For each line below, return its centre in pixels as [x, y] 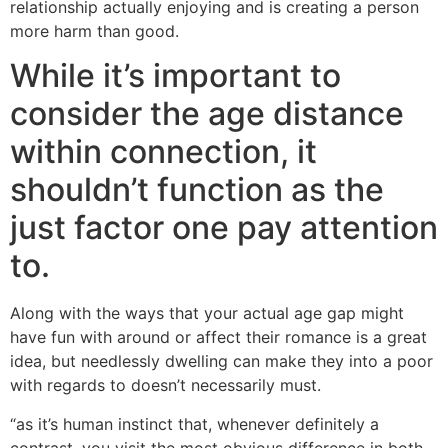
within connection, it [163, 152]
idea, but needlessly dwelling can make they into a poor [221, 361]
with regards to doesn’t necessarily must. [165, 385]
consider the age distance [207, 114]
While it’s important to [175, 76]
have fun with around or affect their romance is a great [218, 337]
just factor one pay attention [224, 228]
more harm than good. [94, 31]
